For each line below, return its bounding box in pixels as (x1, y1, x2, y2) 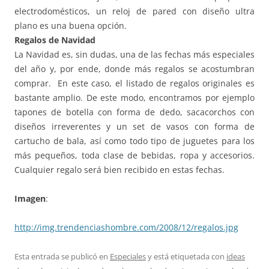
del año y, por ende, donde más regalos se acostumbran (14, 62, 255, 74)
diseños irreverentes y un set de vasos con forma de (14, 120, 255, 132)
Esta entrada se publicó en (14, 250, 110, 262)
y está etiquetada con (146, 250, 226, 262)
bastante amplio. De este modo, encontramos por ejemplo (14, 91, 255, 103)
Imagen (14, 192, 46, 204)
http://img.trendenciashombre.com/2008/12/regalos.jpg (14, 221, 238, 233)
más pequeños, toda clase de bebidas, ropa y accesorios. (14, 149, 255, 161)
